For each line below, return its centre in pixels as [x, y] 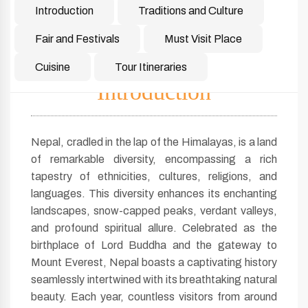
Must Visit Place [203, 39]
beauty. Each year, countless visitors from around [154, 297]
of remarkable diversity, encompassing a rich [154, 159]
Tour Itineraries [151, 67]
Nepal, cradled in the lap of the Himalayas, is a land [154, 142]
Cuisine [53, 67]
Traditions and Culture [191, 11]
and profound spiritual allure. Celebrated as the [154, 228]
